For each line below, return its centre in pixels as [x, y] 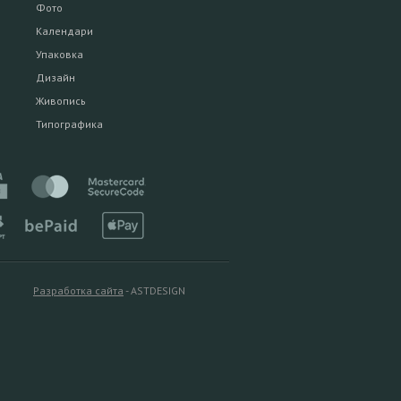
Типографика [69, 124]
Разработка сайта [78, 291]
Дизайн [55, 78]
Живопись [61, 101]
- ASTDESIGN [154, 291]
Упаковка [60, 55]
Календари [64, 31]
